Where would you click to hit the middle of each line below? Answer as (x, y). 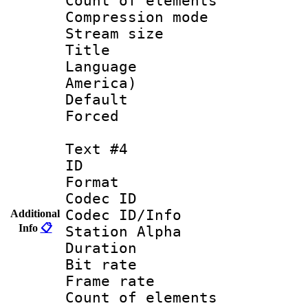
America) (101, 83)
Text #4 (97, 149)
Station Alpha (123, 231)
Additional (35, 213)
